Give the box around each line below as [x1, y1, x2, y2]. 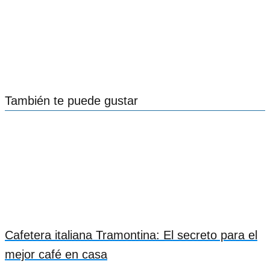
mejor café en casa [5, 248, 107, 262]
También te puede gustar [5, 94, 138, 108]
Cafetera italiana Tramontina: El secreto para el [5, 228, 257, 242]
